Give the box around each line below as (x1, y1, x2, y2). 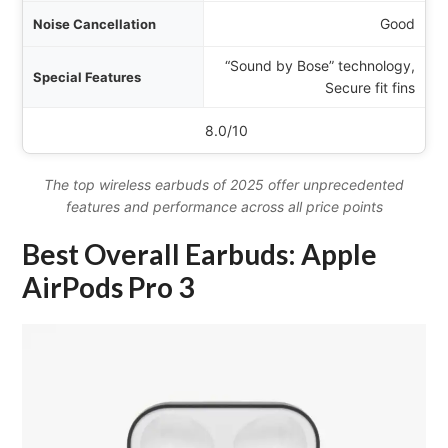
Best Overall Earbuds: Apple (22, 237, 378, 272)
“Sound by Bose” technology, (224, 57, 415, 75)
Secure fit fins (324, 79, 415, 97)
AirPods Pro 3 (22, 270, 195, 305)
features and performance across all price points (65, 198, 383, 216)
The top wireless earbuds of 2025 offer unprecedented (44, 176, 404, 194)
